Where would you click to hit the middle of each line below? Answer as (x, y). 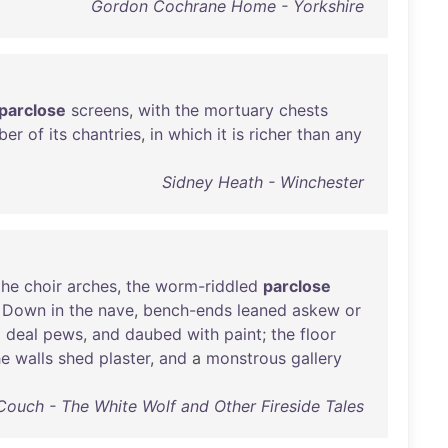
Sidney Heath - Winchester (262, 182)
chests (303, 110)
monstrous (246, 358)
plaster (124, 358)
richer (270, 134)
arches (92, 286)
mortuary (239, 110)
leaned (262, 310)
